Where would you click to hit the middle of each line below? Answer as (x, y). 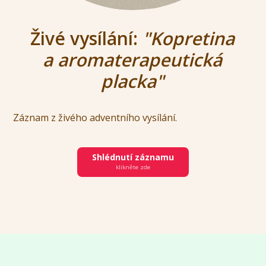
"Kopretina (189, 38)
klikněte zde (133, 167)
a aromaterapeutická (133, 59)
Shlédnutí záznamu (133, 157)
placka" (133, 81)
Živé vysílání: (87, 38)
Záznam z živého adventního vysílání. (96, 117)
